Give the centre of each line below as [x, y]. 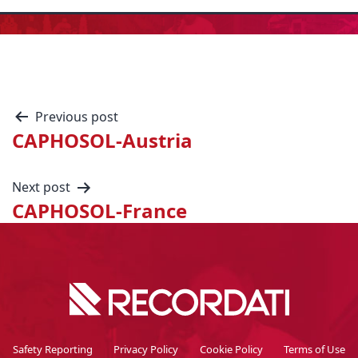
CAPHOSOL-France [99, 211]
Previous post [77, 117]
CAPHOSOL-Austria [102, 140]
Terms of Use [315, 349]
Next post [41, 187]
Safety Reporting [52, 349]
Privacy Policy [146, 349]
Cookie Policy [231, 349]
